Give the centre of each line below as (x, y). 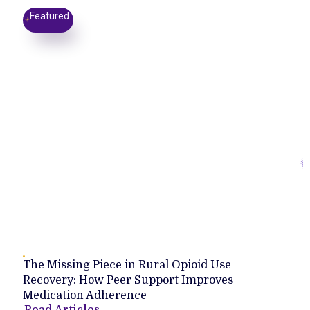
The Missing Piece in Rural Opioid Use (127, 265)
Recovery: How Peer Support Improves (128, 281)
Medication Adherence (85, 296)
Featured (49, 16)
